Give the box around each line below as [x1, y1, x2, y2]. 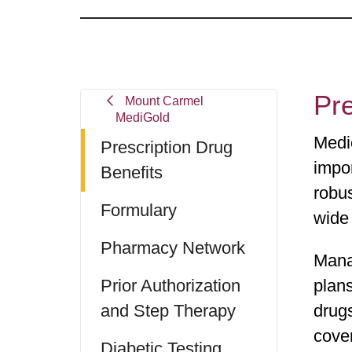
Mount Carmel [124, 94, 203, 108]
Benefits [101, 163, 163, 182]
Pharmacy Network [101, 238, 245, 258]
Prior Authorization [101, 276, 240, 295]
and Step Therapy [101, 301, 236, 321]
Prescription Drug [101, 137, 233, 157]
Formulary [101, 200, 177, 220]
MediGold [115, 111, 170, 124]
